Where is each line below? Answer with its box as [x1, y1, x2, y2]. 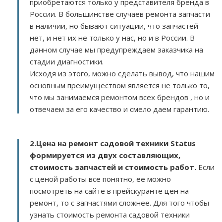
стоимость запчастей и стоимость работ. [30, 162, 196, 172]
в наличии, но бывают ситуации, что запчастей [30, 21, 198, 31]
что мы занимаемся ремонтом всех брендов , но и [30, 92, 210, 102]
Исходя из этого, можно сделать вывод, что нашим [30, 68, 215, 78]
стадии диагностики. [30, 56, 106, 66]
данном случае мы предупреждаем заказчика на [30, 45, 203, 55]
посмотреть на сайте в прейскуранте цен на [30, 186, 189, 196]
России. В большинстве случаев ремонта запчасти [30, 9, 210, 19]
